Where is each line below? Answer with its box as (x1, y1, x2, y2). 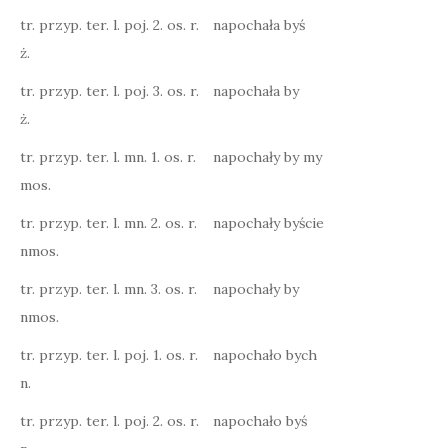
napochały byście (213, 214, 324, 232)
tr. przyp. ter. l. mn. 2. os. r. (20, 214, 197, 232)
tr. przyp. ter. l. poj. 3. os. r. (20, 82, 199, 100)
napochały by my (213, 148, 322, 166)
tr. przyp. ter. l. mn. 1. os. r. (20, 148, 196, 166)
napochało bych (213, 346, 317, 364)
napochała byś (213, 16, 305, 34)
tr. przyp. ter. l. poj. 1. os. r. (20, 346, 198, 364)
